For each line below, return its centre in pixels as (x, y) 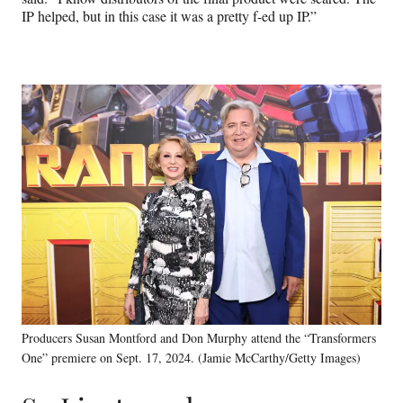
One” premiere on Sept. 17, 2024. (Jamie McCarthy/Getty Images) (191, 357)
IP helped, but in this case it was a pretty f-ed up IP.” (169, 16)
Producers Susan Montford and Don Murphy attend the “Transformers (199, 337)
